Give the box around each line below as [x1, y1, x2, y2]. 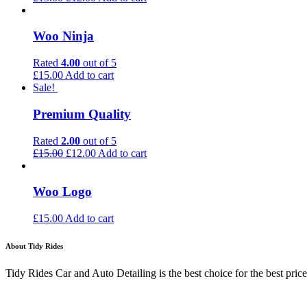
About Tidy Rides [5, 242, 63, 250]
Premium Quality [33, 106, 131, 121]
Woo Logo [33, 184, 92, 199]
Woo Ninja [33, 29, 94, 44]
